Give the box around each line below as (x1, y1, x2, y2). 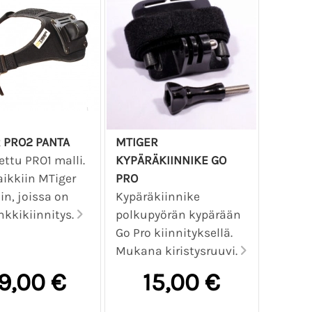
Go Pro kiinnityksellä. (116, 226, 233, 240)
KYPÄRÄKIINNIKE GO (116, 153, 227, 168)
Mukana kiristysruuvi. (116, 244, 241, 258)
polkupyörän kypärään (116, 208, 242, 222)
